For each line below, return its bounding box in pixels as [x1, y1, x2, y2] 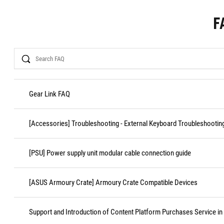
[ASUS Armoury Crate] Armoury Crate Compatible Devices [29, 178, 197, 187]
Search [13, 47, 35, 56]
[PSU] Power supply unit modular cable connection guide [29, 148, 191, 157]
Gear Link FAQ [29, 89, 70, 98]
